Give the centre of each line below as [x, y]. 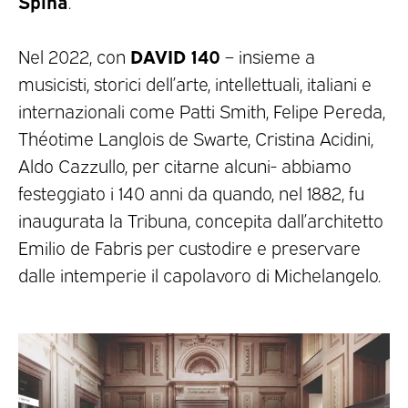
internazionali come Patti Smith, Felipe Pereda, [202, 110]
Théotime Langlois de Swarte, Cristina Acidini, [196, 137]
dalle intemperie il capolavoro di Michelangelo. [199, 274]
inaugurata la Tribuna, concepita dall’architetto [201, 219]
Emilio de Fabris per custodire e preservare [189, 246]
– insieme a [268, 55]
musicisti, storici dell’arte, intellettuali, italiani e [195, 82]
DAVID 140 [175, 55]
